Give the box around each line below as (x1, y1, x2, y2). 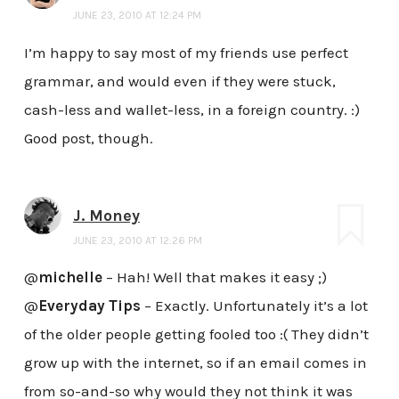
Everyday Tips (37, 297, 141, 315)
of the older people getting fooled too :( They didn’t (23, 325, 369, 344)
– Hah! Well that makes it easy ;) (102, 268, 327, 287)
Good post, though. (23, 128, 153, 147)
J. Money (72, 205, 140, 225)
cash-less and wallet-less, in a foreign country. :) (23, 100, 360, 118)
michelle (37, 268, 102, 287)
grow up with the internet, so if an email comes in (23, 354, 367, 372)
